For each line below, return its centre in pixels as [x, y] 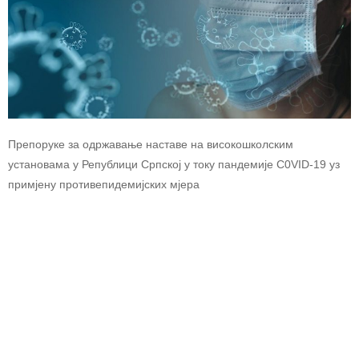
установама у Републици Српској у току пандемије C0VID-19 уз [174, 164]
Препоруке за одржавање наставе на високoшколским [151, 144]
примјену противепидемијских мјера [104, 184]
